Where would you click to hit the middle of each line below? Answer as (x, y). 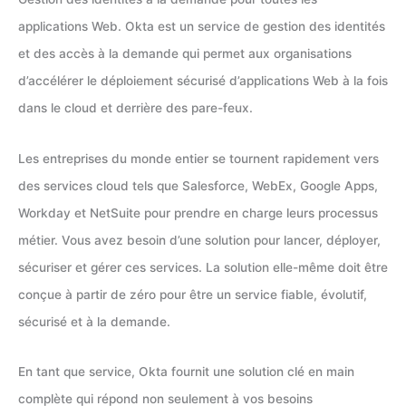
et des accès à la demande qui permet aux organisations (185, 54)
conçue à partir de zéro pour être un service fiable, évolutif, (193, 294)
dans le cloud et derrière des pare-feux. (137, 108)
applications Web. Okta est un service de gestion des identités (202, 27)
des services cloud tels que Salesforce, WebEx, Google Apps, (198, 185)
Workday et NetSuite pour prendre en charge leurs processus (198, 213)
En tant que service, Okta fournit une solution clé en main (186, 372)
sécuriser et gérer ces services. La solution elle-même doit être (203, 267)
